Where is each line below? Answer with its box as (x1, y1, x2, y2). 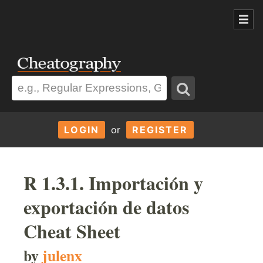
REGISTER (131, 123, 188, 136)
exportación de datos (23, 193, 189, 221)
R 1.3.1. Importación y (23, 168, 203, 197)
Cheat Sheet (23, 217, 120, 245)
